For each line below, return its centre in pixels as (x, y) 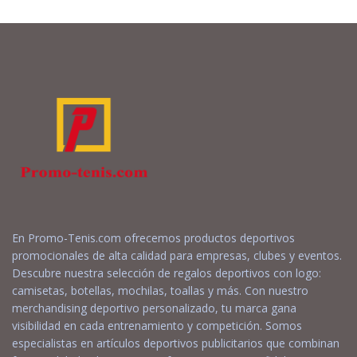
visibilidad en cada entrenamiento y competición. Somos (157, 326)
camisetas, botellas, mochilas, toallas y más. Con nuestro (160, 291)
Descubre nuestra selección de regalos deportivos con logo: (167, 273)
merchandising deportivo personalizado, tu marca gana (154, 308)
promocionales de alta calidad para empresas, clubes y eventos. (177, 256)
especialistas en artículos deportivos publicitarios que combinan (176, 343)
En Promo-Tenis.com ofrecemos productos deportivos (153, 238)
